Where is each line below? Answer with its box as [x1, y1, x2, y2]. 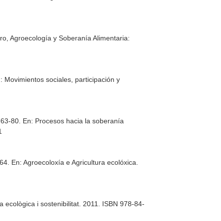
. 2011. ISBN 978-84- [79, 200, 145, 208]
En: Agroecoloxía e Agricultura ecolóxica [11, 158, 137, 166]
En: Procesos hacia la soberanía [23, 117, 124, 125]
